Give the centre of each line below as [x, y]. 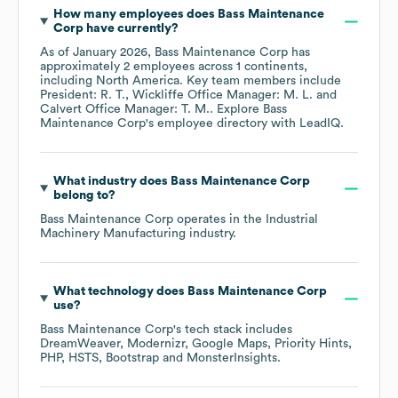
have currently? [131, 29]
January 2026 [110, 53]
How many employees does [135, 15]
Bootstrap [132, 358]
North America [138, 81]
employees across [183, 67]
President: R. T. [83, 96]
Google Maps [230, 344]
